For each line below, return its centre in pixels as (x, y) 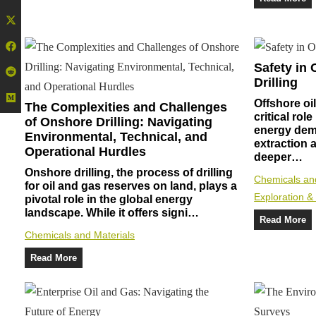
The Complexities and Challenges (126, 107)
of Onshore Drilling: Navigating (119, 122)
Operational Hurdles (85, 151)
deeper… (279, 157)
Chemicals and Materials (80, 235)
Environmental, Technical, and (116, 136)
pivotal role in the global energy (109, 199)
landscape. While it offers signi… (112, 212)
